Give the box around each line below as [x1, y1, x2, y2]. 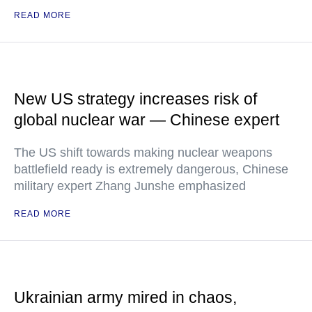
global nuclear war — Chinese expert [14, 111, 279, 129]
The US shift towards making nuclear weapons [14, 146, 272, 159]
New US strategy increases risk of [14, 90, 257, 108]
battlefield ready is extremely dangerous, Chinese [14, 162, 288, 176]
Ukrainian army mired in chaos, [14, 288, 237, 306]
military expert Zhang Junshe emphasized [14, 179, 246, 193]
